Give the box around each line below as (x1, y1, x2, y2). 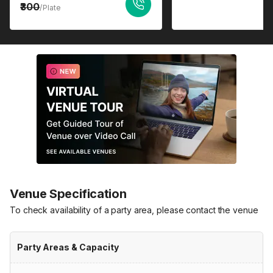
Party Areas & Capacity (17, 242, 119, 252)
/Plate (40, 3, 62, 12)
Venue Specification (10, 186, 127, 201)
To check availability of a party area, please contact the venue (10, 205, 258, 215)
